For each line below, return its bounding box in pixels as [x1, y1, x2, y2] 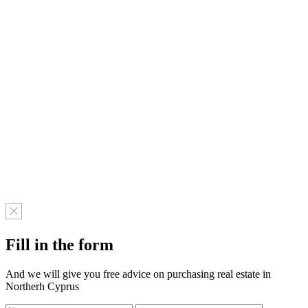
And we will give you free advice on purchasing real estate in [5, 267, 271, 280]
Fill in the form [5, 235, 113, 254]
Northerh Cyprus [5, 280, 79, 292]
